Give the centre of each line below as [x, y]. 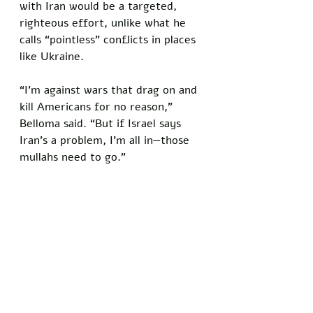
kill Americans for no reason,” [98, 107]
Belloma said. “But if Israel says [102, 123]
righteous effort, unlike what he [104, 23]
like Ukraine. [53, 56]
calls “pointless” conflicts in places [109, 39]
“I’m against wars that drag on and [110, 90]
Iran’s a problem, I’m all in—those [106, 140]
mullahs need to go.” [73, 157]
